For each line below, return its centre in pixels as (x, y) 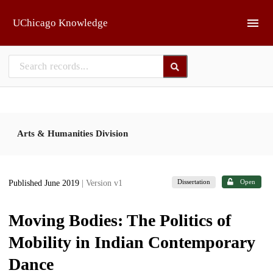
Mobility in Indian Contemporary (132, 242)
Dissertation (194, 182)
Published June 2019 (45, 183)
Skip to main (40, 14)
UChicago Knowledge (60, 23)
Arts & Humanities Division (73, 133)
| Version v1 (102, 183)
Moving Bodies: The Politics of (120, 220)
